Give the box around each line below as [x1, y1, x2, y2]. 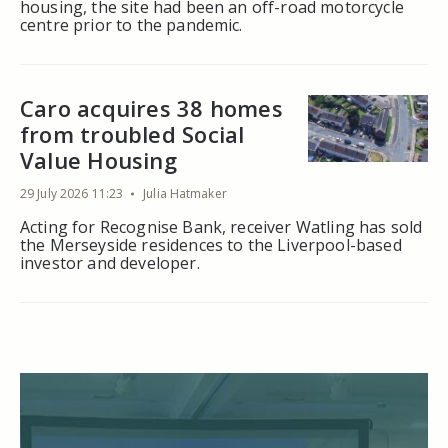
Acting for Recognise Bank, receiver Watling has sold [20, 215, 423, 238]
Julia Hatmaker [143, 184, 227, 202]
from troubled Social [20, 118, 245, 149]
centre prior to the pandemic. [20, 13, 243, 36]
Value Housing [20, 144, 177, 175]
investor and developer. [20, 251, 200, 274]
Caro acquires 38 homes [20, 92, 283, 123]
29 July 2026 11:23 [20, 184, 124, 202]
